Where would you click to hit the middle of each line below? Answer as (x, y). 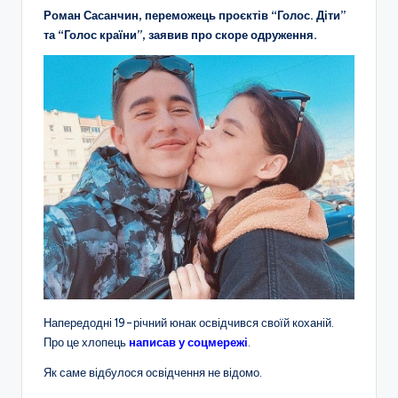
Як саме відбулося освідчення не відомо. (153, 372)
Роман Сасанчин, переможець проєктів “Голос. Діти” (195, 15)
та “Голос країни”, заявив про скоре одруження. (180, 34)
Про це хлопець (86, 342)
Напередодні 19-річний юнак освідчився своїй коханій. (189, 322)
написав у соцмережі (188, 342)
